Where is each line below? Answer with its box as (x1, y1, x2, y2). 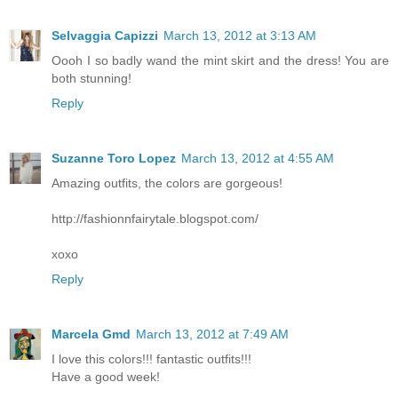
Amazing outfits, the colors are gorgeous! (52, 176, 283, 191)
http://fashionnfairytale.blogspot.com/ (52, 211, 259, 227)
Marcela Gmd (52, 327, 131, 342)
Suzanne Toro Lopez (52, 151, 176, 166)
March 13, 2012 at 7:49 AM (136, 327, 289, 342)
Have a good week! (52, 370, 160, 385)
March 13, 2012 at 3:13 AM (163, 28, 316, 44)
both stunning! (52, 71, 131, 86)
